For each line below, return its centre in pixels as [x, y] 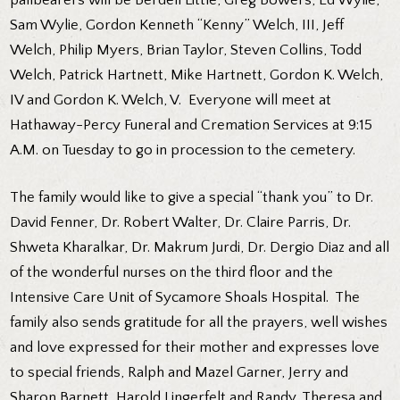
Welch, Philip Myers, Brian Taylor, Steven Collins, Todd [186, 50]
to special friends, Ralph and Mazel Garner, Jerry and [179, 373]
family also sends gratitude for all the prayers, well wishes [199, 323]
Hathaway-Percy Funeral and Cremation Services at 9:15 [192, 125]
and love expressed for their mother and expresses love [195, 348]
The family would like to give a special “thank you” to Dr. [192, 198]
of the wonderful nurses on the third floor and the [172, 273]
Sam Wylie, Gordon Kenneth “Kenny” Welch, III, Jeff [177, 25]
